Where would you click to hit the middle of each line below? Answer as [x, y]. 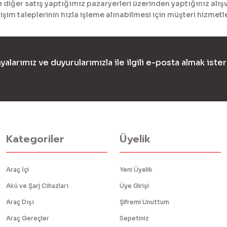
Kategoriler [35, 139]
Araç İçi [17, 169]
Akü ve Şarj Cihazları [37, 186]
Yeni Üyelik [136, 169]
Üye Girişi [134, 186]
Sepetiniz [134, 218]
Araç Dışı [20, 202]
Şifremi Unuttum [144, 202]
